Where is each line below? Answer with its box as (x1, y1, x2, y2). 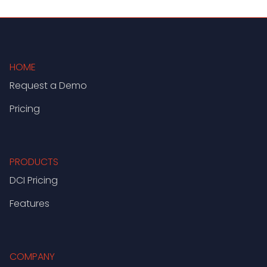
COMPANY (10, 250, 55, 264)
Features (10, 197, 49, 211)
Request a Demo (10, 79, 87, 93)
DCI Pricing (10, 173, 58, 188)
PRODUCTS (10, 155, 58, 169)
